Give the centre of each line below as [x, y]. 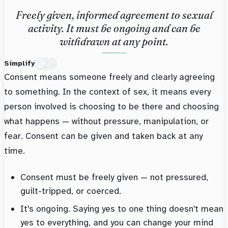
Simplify [19, 64]
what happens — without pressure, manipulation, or [106, 121]
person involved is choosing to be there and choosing [111, 107]
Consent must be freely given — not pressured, [114, 177]
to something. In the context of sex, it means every [107, 92]
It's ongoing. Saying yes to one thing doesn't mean [122, 209]
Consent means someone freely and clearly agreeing [109, 77]
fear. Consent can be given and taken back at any [103, 136]
